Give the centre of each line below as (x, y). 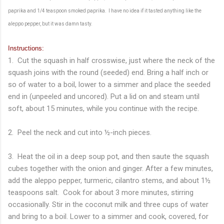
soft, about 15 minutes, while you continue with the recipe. (103, 109)
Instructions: (26, 48)
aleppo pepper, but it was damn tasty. (50, 24)
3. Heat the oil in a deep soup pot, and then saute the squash (108, 157)
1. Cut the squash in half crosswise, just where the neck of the (111, 61)
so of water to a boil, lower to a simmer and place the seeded (109, 85)
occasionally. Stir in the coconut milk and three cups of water (108, 205)
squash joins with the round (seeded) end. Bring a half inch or (108, 73)
